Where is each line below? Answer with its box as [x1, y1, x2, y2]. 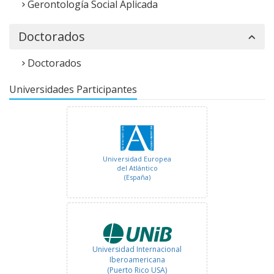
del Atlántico [116, 163, 158, 172]
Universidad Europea [103, 154, 171, 163]
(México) [122, 72, 152, 83]
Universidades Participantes [9, 83, 137, 97]
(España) [124, 172, 150, 182]
